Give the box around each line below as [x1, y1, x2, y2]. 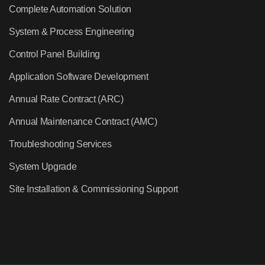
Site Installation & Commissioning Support [9, 183, 178, 194]
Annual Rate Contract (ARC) [9, 93, 124, 104]
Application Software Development [9, 71, 148, 82]
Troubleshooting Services [9, 138, 112, 149]
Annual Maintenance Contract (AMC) [9, 116, 157, 127]
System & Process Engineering [9, 26, 135, 37]
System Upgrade [9, 161, 77, 172]
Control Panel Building [9, 49, 100, 59]
